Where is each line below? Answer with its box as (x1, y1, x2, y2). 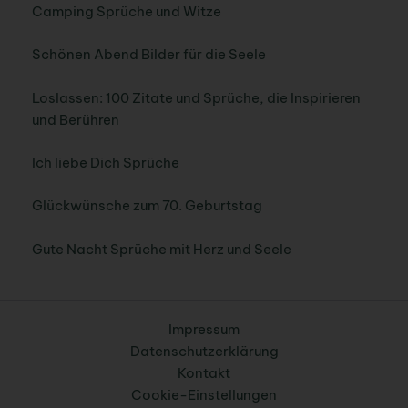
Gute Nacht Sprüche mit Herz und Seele (31, 240, 291, 258)
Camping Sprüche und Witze (31, 2, 221, 20)
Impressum (168, 321, 240, 339)
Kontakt (178, 364, 230, 382)
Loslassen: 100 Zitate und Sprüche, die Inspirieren (31, 88, 361, 107)
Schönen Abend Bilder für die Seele (31, 46, 266, 64)
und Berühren (31, 110, 119, 128)
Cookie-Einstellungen (131, 386, 277, 404)
